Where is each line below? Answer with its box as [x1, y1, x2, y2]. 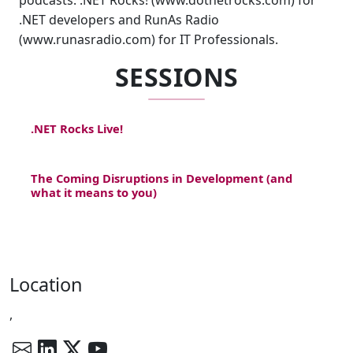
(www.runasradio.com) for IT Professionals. [19, 31, 278, 48]
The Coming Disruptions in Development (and [31, 169, 293, 186]
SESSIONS [114, 60, 239, 94]
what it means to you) [31, 184, 158, 200]
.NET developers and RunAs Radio [19, 11, 219, 28]
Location [9, 271, 83, 297]
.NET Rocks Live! [31, 121, 124, 137]
